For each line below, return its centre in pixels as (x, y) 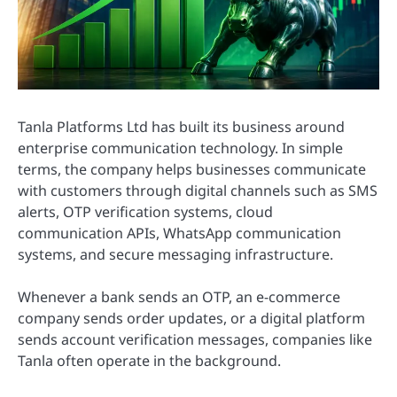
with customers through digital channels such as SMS (198, 190)
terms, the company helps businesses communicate (192, 169)
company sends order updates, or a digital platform (191, 319)
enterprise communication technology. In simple (180, 148)
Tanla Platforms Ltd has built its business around (181, 126)
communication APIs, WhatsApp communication (179, 233)
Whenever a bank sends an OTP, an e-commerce (179, 297)
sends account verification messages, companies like (195, 340)
